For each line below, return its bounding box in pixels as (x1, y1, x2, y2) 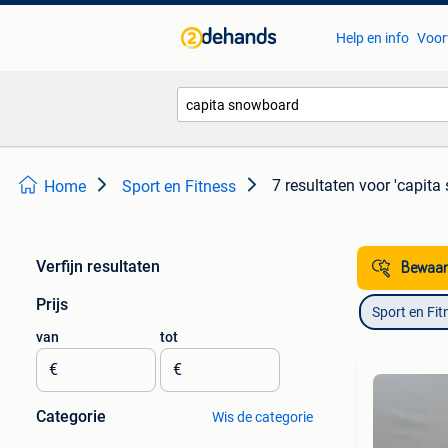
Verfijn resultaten (36, 257, 160, 276)
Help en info (335, 30, 409, 46)
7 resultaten (272, 176, 355, 195)
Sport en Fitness (122, 177, 236, 196)
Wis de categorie (211, 409, 313, 425)
